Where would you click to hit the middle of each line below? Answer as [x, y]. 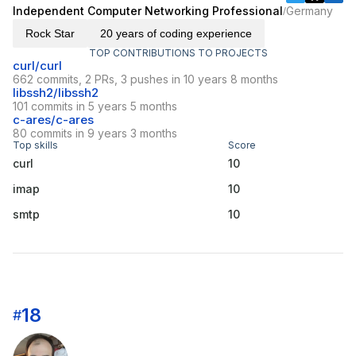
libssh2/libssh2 [56, 93]
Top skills [35, 145]
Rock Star [50, 34]
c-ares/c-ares [53, 120]
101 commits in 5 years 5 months [95, 106]
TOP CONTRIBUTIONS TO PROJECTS [178, 53]
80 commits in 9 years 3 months [95, 133]
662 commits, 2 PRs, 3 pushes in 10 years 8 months [145, 79]
